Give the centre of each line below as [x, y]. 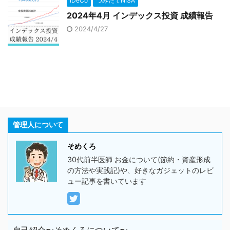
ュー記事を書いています [107, 181]
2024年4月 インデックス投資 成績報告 [140, 15]
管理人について [38, 124]
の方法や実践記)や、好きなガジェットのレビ [140, 170]
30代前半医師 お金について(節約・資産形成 [139, 159]
